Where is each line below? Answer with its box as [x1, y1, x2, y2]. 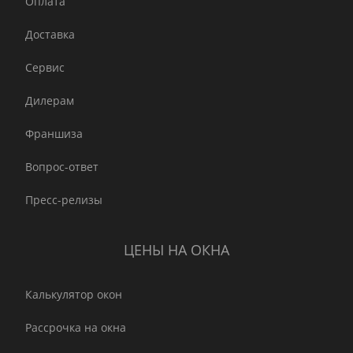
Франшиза [25, 126, 83, 142]
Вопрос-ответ [25, 159, 98, 175]
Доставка [25, 27, 75, 43]
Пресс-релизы [25, 192, 102, 208]
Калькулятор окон [25, 287, 122, 303]
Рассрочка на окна [25, 320, 126, 336]
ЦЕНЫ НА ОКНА [124, 240, 229, 260]
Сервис [25, 60, 65, 76]
